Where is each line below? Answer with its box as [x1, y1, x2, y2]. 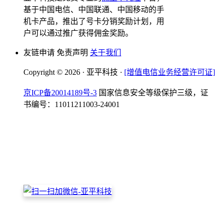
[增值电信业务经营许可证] [124, 68, 215, 77]
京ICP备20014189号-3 [23, 88, 97, 97]
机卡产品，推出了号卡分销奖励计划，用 [23, 17, 164, 26]
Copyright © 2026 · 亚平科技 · [23, 68, 124, 77]
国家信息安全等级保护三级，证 [99, 88, 208, 97]
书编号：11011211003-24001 [23, 100, 120, 109]
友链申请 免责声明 [23, 48, 90, 57]
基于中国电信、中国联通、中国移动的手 [23, 5, 164, 14]
